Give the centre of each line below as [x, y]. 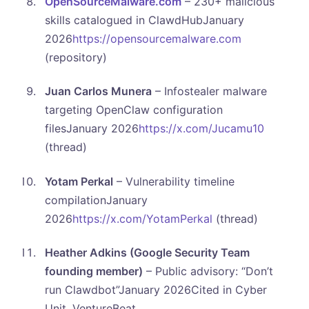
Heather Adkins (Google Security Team [147, 253]
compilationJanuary [96, 200]
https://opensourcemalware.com [157, 38]
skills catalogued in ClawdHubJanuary [144, 20]
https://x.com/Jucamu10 [201, 129]
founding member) [93, 271]
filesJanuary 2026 [91, 129]
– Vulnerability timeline [173, 181]
